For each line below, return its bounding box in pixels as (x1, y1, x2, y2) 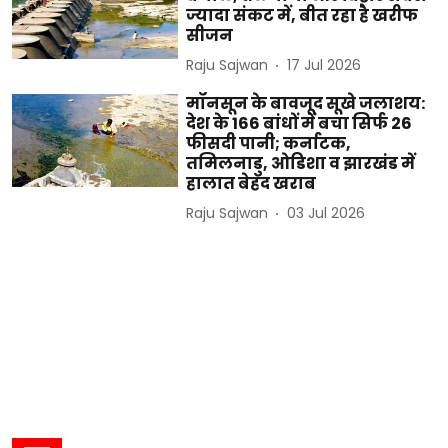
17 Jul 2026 (287, 55, 362, 76)
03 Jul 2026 (287, 203, 366, 224)
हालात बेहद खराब (186, 171, 317, 195)
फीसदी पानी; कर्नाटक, (186, 131, 352, 155)
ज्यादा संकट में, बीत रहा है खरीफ (186, 3, 419, 27)
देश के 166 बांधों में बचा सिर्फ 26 (186, 111, 413, 135)
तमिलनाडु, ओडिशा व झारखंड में (186, 151, 416, 175)
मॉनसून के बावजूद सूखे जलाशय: (186, 91, 426, 115)
